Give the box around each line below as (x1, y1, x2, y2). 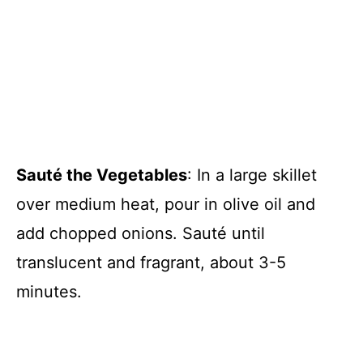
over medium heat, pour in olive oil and (16, 194, 315, 214)
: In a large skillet (187, 164, 317, 185)
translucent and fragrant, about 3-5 (16, 252, 286, 272)
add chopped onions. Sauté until (16, 223, 265, 243)
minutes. (16, 281, 82, 301)
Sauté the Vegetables (16, 164, 187, 185)
